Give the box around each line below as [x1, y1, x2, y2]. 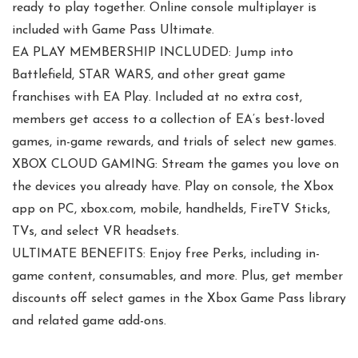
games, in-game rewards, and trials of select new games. [12, 136, 336, 149]
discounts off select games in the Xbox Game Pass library [12, 292, 346, 306]
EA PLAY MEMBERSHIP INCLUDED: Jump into [12, 46, 293, 60]
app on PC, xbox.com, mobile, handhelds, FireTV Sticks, [12, 203, 330, 217]
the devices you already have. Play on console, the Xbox [12, 181, 333, 194]
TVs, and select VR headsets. [12, 225, 179, 239]
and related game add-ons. [12, 315, 166, 328]
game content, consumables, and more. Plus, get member [12, 270, 343, 284]
